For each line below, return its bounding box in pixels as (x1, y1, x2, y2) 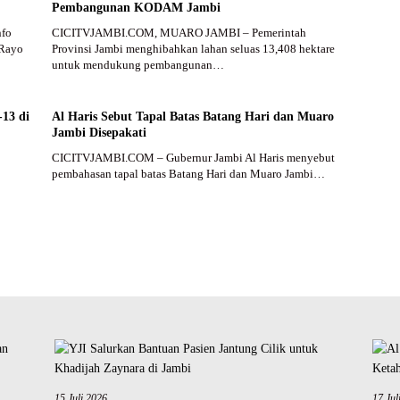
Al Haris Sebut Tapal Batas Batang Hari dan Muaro (51, 109, 334, 123)
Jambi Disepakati (51, 125, 146, 139)
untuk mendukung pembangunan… (51, 57, 224, 71)
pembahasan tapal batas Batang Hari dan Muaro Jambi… (51, 166, 325, 180)
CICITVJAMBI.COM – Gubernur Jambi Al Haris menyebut (51, 150, 335, 164)
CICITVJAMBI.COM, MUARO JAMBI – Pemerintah (51, 25, 306, 39)
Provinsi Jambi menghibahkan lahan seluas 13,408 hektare (51, 41, 335, 55)
